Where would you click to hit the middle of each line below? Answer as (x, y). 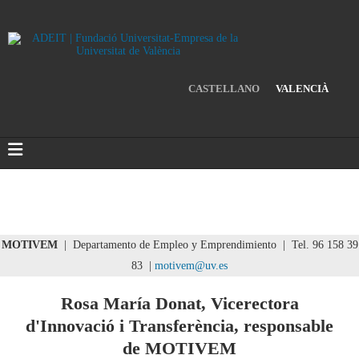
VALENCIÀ (302, 88)
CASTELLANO (224, 88)
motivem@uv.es (191, 265)
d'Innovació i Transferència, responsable (179, 325)
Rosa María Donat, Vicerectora (179, 303)
